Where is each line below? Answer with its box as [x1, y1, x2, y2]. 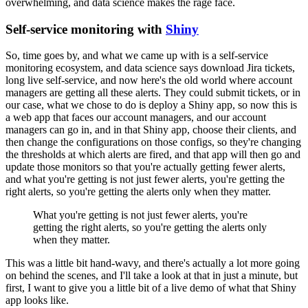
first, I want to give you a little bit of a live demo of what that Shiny [5, 282, 296, 294]
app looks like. [5, 294, 69, 307]
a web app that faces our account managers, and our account [5, 111, 266, 124]
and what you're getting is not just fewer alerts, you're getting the [5, 173, 285, 186]
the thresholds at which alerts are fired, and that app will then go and [5, 148, 300, 161]
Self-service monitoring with [5, 21, 166, 36]
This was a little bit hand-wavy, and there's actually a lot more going [5, 257, 300, 269]
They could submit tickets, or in [164, 87, 300, 99]
